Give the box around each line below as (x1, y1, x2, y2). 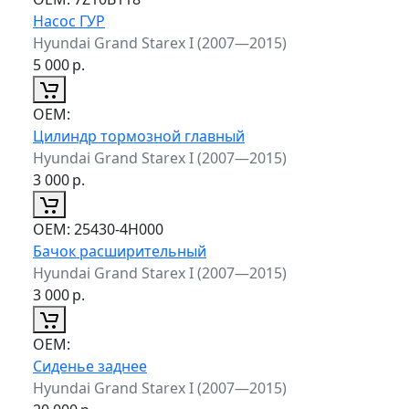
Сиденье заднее (33, 355, 147, 376)
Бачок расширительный (33, 240, 206, 261)
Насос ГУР (33, 10, 105, 31)
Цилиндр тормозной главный (33, 125, 245, 146)
